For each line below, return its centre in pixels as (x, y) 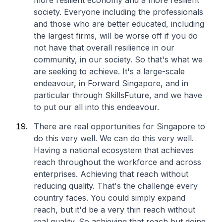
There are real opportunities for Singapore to (119, 126)
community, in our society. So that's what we (118, 59)
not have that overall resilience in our (104, 48)
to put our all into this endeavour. (96, 107)
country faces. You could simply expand (110, 198)
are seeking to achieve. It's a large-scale (109, 71)
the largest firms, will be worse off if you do (116, 36)
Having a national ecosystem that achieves (114, 150)
